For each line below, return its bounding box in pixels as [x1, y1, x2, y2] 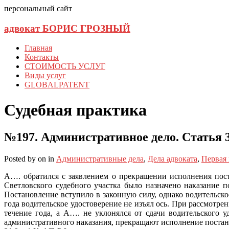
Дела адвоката [148, 154, 197, 164]
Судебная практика [4, 100, 147, 119]
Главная [25, 43, 52, 53]
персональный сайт [4, 4, 72, 13]
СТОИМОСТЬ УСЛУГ [25, 62, 105, 71]
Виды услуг [25, 71, 66, 80]
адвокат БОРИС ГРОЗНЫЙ [4, 22, 130, 34]
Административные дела [56, 154, 144, 164]
